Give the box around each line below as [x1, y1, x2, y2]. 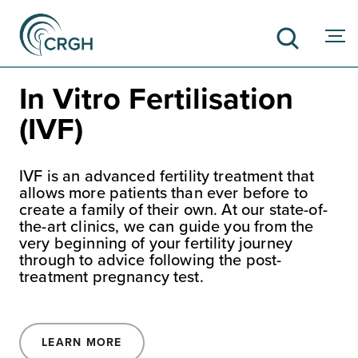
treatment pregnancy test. [19, 265, 204, 288]
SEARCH [153, 130, 205, 148]
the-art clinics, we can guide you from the [19, 214, 314, 238]
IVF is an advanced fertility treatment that [19, 164, 315, 188]
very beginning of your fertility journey [19, 231, 292, 255]
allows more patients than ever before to [19, 181, 308, 205]
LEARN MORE [42, 334, 122, 351]
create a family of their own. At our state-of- [19, 197, 328, 221]
